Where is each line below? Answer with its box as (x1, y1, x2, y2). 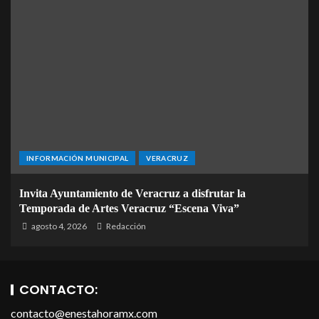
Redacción (106, 221, 146, 232)
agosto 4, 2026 (30, 221, 87, 232)
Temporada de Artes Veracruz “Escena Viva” (19, 202, 239, 215)
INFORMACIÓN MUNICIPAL (26, 154, 129, 163)
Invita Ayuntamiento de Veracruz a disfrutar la (19, 187, 246, 200)
